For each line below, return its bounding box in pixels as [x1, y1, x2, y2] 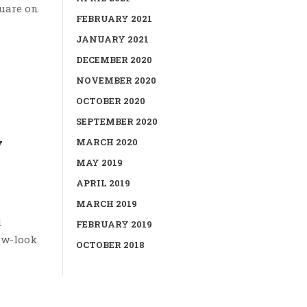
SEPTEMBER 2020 [76, 115, 158, 127]
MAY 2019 [76, 156, 123, 169]
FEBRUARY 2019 [76, 218, 152, 230]
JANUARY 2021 [76, 33, 149, 45]
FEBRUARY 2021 [76, 12, 152, 25]
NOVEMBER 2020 [76, 74, 156, 86]
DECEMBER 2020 [76, 53, 152, 66]
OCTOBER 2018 [76, 238, 145, 251]
